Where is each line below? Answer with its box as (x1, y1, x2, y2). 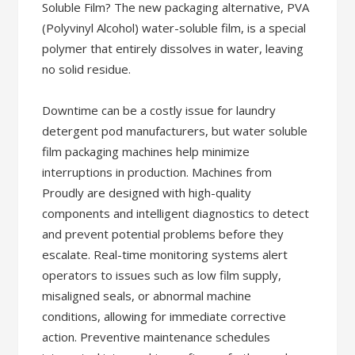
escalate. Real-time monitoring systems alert (42, 246, 288, 262)
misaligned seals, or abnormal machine (42, 288, 252, 303)
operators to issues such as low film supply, (42, 267, 282, 283)
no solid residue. (42, 61, 132, 77)
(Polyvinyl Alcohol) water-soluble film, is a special (42, 20, 307, 36)
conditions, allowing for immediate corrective (42, 308, 287, 324)
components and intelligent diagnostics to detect (42, 205, 310, 221)
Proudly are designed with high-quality (42, 185, 252, 200)
